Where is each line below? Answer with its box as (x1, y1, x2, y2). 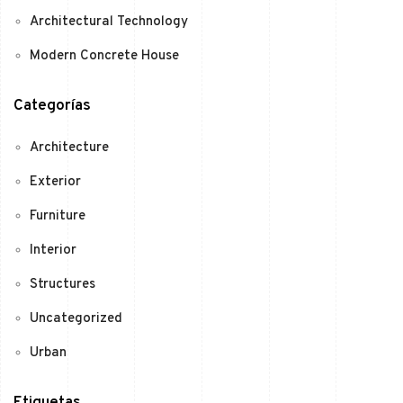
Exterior (30, 174, 81, 192)
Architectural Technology (30, 13, 188, 31)
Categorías (13, 96, 91, 117)
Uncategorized (30, 310, 122, 328)
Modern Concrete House (30, 48, 179, 66)
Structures (30, 276, 95, 294)
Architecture (30, 139, 109, 157)
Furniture (30, 208, 85, 226)
